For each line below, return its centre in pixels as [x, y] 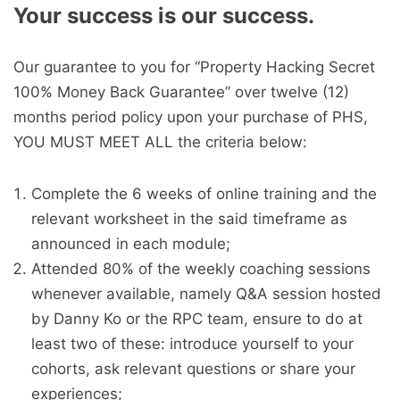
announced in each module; [131, 244]
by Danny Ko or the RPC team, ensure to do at [197, 319]
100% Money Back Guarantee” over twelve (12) [181, 92]
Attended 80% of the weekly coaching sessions [201, 269]
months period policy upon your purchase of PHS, [191, 117]
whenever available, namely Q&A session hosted [206, 294]
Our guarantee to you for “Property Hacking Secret [194, 67]
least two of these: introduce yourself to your [192, 344]
